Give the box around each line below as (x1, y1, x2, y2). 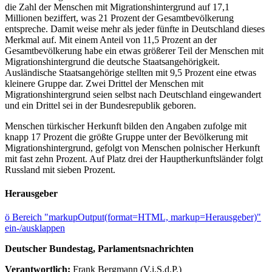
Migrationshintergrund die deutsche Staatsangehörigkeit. (5, 56, 220, 67)
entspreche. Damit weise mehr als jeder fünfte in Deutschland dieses (5, 23, 265, 34)
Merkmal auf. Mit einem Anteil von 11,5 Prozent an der (5, 34, 217, 45)
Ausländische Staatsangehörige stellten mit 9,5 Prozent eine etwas (5, 67, 256, 78)
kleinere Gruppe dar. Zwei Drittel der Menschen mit (5, 78, 203, 89)
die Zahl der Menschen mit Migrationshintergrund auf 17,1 (5, 1, 229, 12)
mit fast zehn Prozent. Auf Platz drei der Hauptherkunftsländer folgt (5, 153, 263, 164)
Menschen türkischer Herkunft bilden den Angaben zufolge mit (5, 120, 246, 131)
